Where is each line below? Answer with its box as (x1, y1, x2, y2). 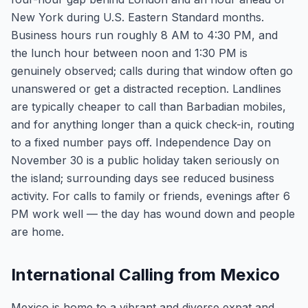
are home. (11, 225, 64, 239)
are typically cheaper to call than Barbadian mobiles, (11, 100, 286, 113)
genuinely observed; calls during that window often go (11, 64, 293, 78)
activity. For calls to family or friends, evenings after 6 (11, 189, 290, 203)
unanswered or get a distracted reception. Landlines (11, 82, 281, 96)
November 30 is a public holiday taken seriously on (11, 153, 279, 167)
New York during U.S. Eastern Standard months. (11, 10, 264, 24)
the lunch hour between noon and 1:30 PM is (11, 46, 247, 60)
